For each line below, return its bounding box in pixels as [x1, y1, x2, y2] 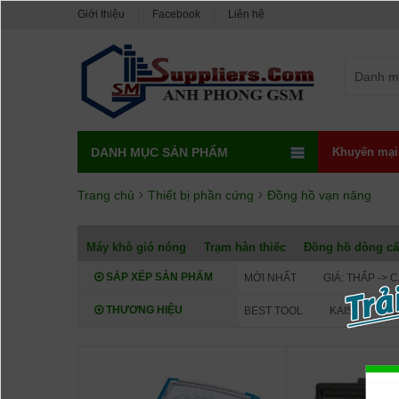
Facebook [152, 8, 200, 20]
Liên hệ [228, 8, 265, 20]
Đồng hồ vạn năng [267, 187, 371, 202]
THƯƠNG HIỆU [103, 303, 183, 316]
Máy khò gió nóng [86, 240, 186, 254]
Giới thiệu [77, 8, 125, 20]
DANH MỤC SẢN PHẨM [91, 144, 228, 159]
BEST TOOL [244, 304, 303, 317]
